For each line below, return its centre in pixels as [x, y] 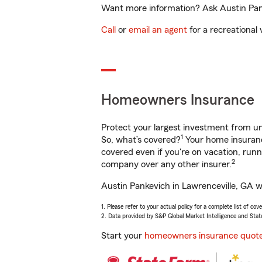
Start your [123, 236]
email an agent [158, 30]
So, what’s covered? [141, 140]
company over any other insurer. [166, 164]
